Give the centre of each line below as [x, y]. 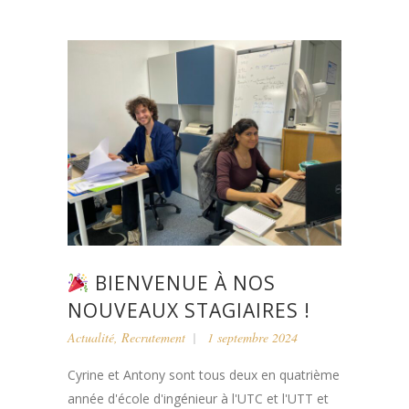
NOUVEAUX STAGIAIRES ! [189, 310]
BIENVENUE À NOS [182, 283]
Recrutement [153, 337]
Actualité [91, 337]
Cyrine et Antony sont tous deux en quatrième [204, 374]
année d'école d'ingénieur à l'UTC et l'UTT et [198, 398]
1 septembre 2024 [252, 337]
